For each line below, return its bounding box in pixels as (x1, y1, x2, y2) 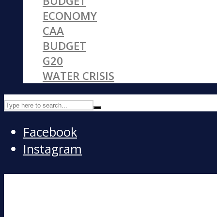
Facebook (23, 124, 77, 141)
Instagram (23, 140, 82, 158)
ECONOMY (43, 8, 97, 24)
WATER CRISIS (43, 68, 114, 84)
